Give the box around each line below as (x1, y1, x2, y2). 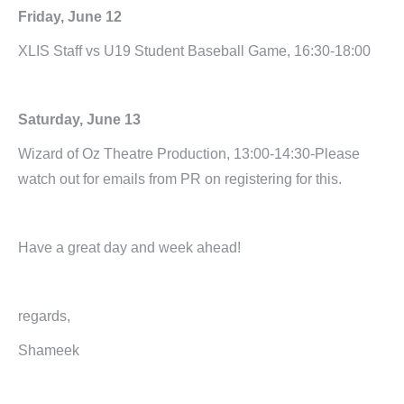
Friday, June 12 (18, 9, 122, 24)
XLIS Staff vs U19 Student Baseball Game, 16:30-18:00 (18, 43, 371, 59)
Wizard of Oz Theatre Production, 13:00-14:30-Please (18, 146, 360, 161)
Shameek (18, 343, 79, 358)
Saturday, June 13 (18, 112, 141, 127)
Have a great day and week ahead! (18, 240, 241, 255)
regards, (18, 308, 70, 324)
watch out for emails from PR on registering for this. (18, 171, 342, 187)
